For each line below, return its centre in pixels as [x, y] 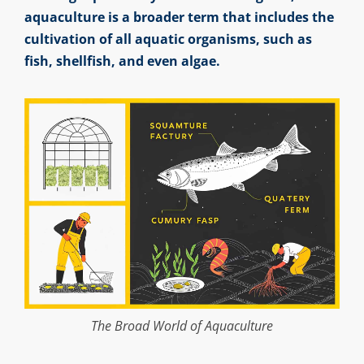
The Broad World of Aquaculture [182, 325]
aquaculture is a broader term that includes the [179, 17]
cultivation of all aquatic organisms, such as [168, 39]
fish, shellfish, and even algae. [122, 61]
